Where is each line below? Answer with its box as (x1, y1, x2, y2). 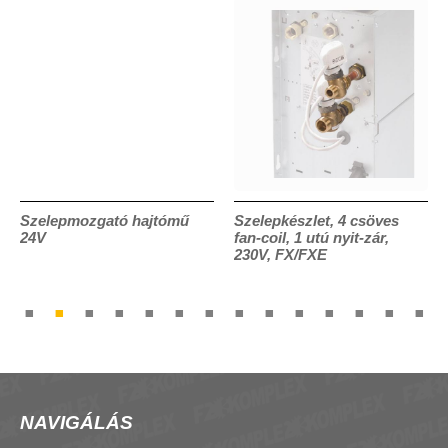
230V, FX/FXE (234, 245, 327, 263)
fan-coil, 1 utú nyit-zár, (234, 228, 389, 246)
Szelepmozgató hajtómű (20, 211, 189, 229)
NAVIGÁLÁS (20, 411, 133, 433)
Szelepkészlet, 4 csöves (234, 211, 399, 229)
